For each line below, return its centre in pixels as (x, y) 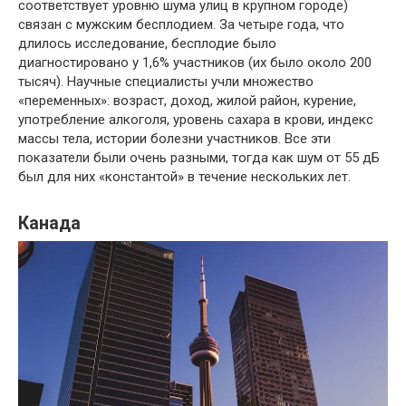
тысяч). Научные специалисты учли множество (166, 82)
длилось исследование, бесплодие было (147, 44)
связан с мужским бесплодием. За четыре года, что (181, 25)
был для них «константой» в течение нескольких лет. (184, 177)
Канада (49, 223)
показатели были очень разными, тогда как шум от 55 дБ (199, 158)
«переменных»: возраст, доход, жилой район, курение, (187, 101)
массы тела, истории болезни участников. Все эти (174, 139)
